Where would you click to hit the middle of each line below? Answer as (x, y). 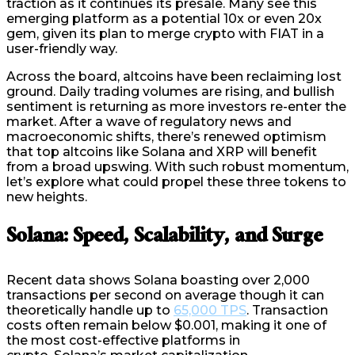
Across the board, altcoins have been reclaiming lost (174, 76)
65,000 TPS (210, 310)
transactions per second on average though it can (165, 295)
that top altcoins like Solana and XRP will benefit (162, 152)
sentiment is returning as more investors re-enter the (176, 107)
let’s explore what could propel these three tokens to (176, 182)
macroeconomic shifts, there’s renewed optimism (166, 137)
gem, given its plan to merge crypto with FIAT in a (165, 34)
